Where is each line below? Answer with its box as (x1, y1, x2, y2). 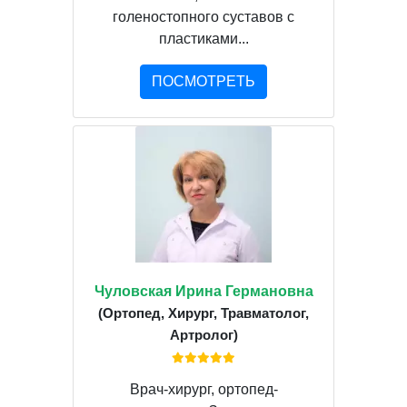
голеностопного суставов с (113, 8, 294, 25)
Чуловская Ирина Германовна (94, 283, 313, 299)
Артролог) (169, 326, 238, 342)
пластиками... (158, 30, 249, 46)
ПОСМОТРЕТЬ (152, 73, 255, 89)
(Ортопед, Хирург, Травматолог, (98, 304, 309, 321)
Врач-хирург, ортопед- (129, 381, 278, 397)
